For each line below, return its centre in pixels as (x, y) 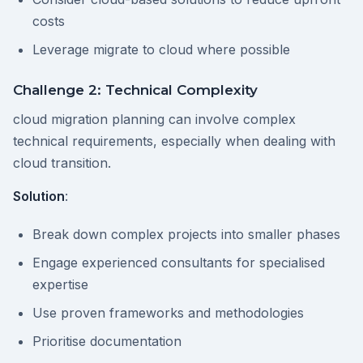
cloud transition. (62, 163)
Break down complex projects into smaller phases (186, 235)
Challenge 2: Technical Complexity (135, 90)
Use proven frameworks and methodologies (168, 313)
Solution (39, 196)
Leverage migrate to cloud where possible (161, 50)
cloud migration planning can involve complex (154, 120)
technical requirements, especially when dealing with (174, 141)
